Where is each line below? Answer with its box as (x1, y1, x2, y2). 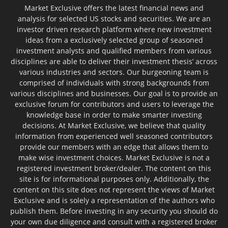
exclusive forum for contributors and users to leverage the (14, 99, 214, 109)
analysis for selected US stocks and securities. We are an (17, 13, 211, 23)
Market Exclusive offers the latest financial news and (24, 3, 204, 13)
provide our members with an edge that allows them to (20, 141, 208, 152)
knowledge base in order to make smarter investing (26, 109, 202, 120)
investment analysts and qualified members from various (16, 45, 212, 55)
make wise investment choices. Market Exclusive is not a (18, 152, 210, 162)
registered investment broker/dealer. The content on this (17, 163, 211, 173)
